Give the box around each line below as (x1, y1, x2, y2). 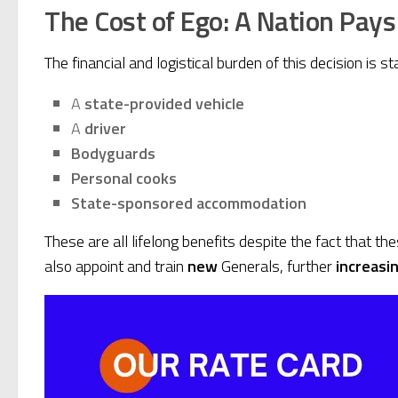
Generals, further (218, 253, 336, 278)
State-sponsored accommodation (71, 190, 306, 215)
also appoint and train (44, 253, 187, 278)
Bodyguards (71, 140, 155, 165)
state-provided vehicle (84, 91, 244, 115)
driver (84, 115, 126, 140)
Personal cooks (71, 165, 177, 190)
